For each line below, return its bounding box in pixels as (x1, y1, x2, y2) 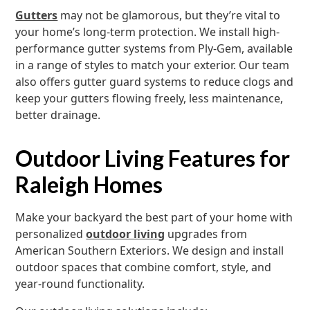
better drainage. (15, 107, 101, 122)
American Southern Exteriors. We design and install (15, 243, 284, 258)
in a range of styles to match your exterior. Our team (15, 57, 290, 73)
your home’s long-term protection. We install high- (15, 24, 280, 39)
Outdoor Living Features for (15, 145, 291, 172)
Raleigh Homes (15, 171, 163, 198)
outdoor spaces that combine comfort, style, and (15, 259, 272, 275)
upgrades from (165, 226, 248, 241)
